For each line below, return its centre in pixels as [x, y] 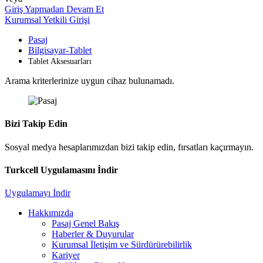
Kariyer [66, 255]
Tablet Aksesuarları [60, 61]
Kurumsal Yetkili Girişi [47, 20]
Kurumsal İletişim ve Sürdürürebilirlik [122, 245]
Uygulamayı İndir [38, 193]
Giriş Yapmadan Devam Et [54, 9]
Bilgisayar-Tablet [60, 50]
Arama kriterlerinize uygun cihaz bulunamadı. [90, 81]
